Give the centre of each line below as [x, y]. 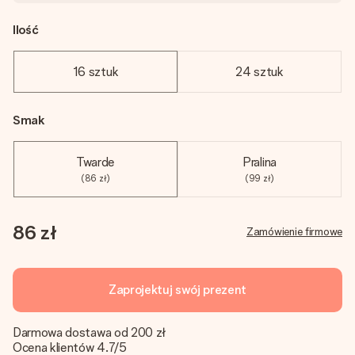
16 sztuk [95, 72]
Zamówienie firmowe [294, 231]
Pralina [260, 162]
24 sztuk [260, 72]
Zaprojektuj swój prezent [177, 290]
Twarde [95, 162]
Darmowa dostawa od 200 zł [89, 332]
